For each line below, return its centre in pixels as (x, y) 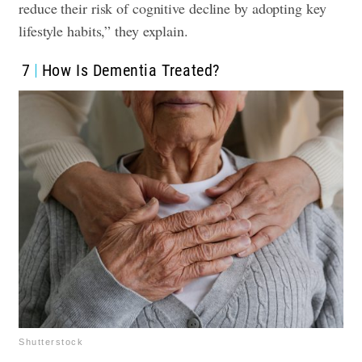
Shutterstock (51, 342)
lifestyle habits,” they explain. (106, 31)
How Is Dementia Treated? (130, 71)
